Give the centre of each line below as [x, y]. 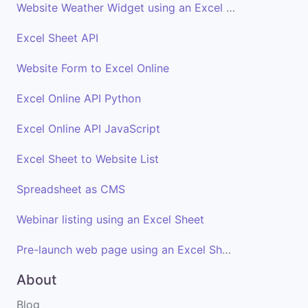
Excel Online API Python [79, 98]
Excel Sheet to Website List [88, 159]
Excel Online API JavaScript [88, 129]
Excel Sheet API [57, 38]
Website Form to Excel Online [93, 68]
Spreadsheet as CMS [71, 189]
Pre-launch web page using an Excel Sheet [227, 250]
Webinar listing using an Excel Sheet [110, 219]
